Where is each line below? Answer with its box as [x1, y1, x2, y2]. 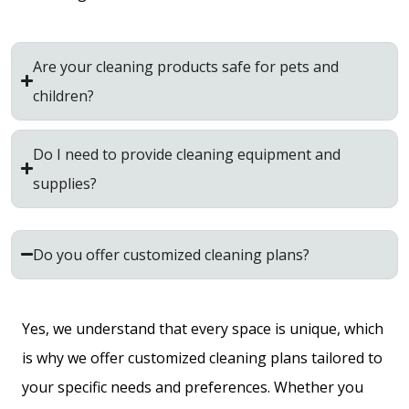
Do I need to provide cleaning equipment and [33, 143, 341, 164]
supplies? [33, 173, 98, 194]
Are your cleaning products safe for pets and [33, 56, 340, 77]
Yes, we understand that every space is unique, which [22, 318, 383, 339]
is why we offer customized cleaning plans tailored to [22, 347, 383, 368]
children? [33, 85, 95, 106]
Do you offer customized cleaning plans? [33, 244, 310, 265]
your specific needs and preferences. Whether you [22, 376, 363, 397]
